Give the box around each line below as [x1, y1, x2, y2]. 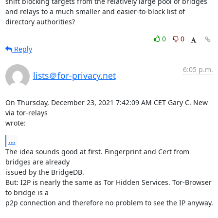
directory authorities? [5, 17, 75, 26]
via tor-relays [5, 108, 50, 117]
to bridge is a [5, 188, 51, 197]
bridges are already [5, 157, 72, 166]
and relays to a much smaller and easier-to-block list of [5, 7, 185, 16]
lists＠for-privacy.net [33, 70, 116, 81]
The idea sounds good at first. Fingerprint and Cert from [5, 147, 189, 156]
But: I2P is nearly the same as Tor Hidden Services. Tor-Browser [5, 178, 212, 187]
